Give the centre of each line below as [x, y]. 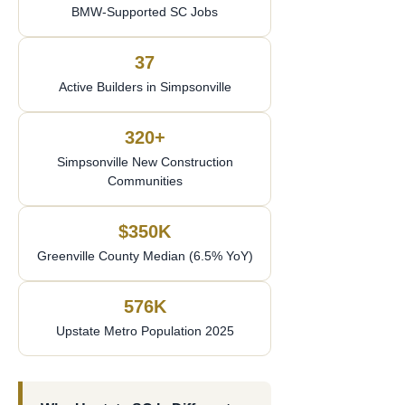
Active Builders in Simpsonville [145, 87]
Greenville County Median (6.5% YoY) [145, 256]
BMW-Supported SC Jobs [145, 12]
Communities [145, 181]
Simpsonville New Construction [145, 162]
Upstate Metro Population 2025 [145, 331]
